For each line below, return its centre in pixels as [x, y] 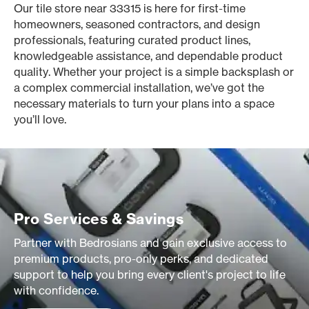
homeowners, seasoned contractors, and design [137, 24]
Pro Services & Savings [99, 219]
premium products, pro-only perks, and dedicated [141, 259]
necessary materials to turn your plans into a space [144, 103]
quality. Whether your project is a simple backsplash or [154, 72]
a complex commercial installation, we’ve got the [139, 88]
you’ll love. [40, 119]
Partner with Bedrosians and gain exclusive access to [150, 243]
